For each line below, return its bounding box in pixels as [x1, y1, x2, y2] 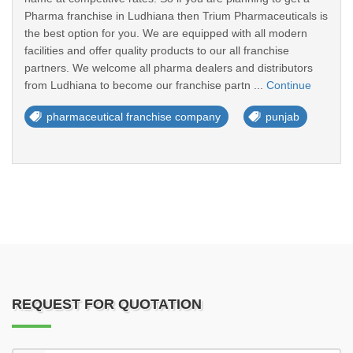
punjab [266, 110, 299, 123]
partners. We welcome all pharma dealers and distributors [24, 61, 313, 74]
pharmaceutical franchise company [46, 110, 221, 123]
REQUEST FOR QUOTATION [12, 296, 202, 312]
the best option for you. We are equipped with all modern [24, 27, 307, 39]
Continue [266, 79, 311, 91]
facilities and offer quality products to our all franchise [24, 44, 289, 57]
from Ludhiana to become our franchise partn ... [24, 79, 266, 91]
